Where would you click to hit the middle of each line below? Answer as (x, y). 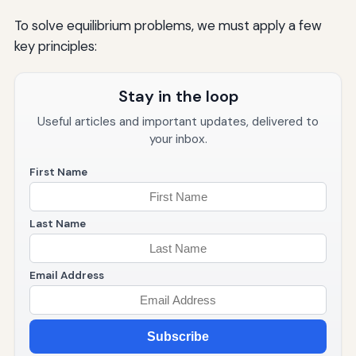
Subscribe (178, 336)
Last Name (57, 224)
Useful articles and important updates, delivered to (178, 122)
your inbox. (178, 139)
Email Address (66, 276)
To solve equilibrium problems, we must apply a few (168, 26)
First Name (58, 172)
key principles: (55, 46)
